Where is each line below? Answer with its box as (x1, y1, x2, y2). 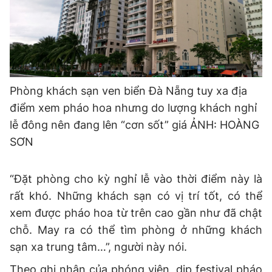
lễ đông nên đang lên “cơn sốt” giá (10, 118, 190, 132)
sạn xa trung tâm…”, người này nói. (10, 240, 187, 254)
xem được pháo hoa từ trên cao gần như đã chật (10, 206, 262, 220)
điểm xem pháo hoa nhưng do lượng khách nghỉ (10, 101, 257, 115)
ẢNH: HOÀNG (190, 118, 259, 132)
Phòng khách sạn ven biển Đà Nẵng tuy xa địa (10, 84, 247, 98)
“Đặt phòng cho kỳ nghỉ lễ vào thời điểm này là (10, 172, 262, 186)
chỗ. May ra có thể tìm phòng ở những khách (10, 223, 262, 237)
